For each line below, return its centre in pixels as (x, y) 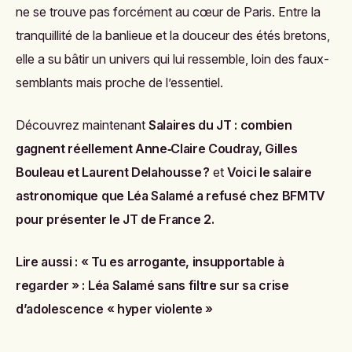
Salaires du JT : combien (220, 125)
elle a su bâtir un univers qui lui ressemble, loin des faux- (172, 59)
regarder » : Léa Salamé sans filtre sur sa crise (152, 286)
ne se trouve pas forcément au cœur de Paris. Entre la (168, 12)
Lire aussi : (48, 262)
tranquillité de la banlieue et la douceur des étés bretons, (173, 36)
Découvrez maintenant (82, 125)
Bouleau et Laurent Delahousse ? (113, 172)
